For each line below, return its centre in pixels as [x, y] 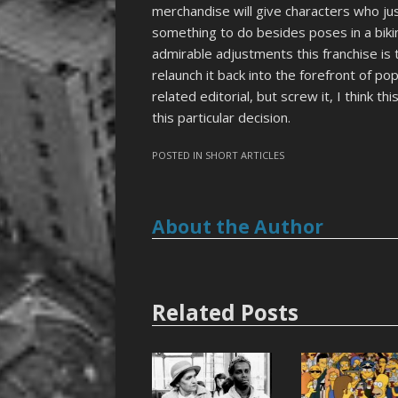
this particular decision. [222, 117]
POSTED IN [179, 155]
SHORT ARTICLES [245, 155]
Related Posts [226, 312]
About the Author [238, 227]
